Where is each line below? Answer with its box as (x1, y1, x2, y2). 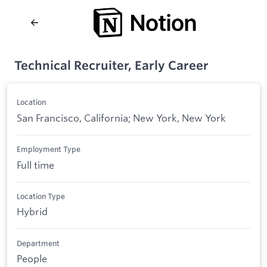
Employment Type (17, 144, 80, 154)
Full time (17, 158, 54, 171)
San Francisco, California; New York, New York (17, 111, 226, 124)
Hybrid (17, 205, 48, 218)
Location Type (17, 191, 65, 201)
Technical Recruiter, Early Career (14, 58, 209, 73)
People (17, 252, 47, 265)
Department (17, 238, 60, 248)
